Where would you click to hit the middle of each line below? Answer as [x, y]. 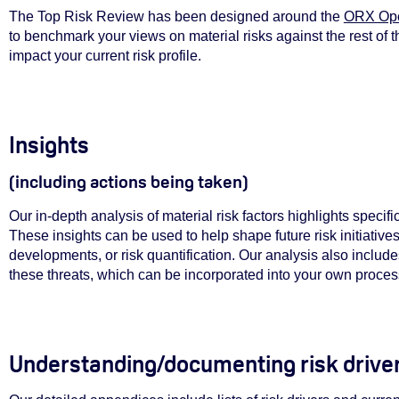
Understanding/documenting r [159, 364]
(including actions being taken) [128, 181]
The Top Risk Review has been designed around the [176, 16]
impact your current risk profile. [105, 55]
